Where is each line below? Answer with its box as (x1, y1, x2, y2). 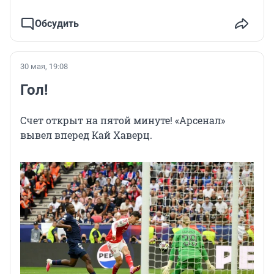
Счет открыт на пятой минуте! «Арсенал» (20, 113, 225, 127)
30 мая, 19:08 (20, 61, 68, 71)
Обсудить (35, 17, 79, 29)
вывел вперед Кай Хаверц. (20, 128, 152, 141)
